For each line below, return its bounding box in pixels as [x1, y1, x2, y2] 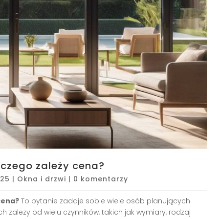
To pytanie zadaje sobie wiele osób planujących [19, 196, 190, 206]
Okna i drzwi [17, 174, 66, 184]
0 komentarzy [73, 174, 128, 184]
